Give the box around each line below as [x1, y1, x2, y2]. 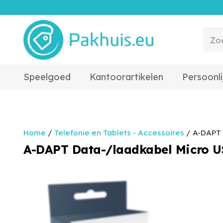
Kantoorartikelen [90, 71, 164, 83]
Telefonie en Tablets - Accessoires [54, 128, 184, 137]
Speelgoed [23, 71, 71, 83]
